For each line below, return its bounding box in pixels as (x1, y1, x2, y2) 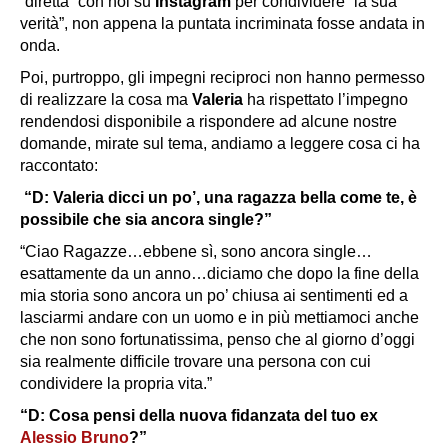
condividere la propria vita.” (20, 374, 212, 392)
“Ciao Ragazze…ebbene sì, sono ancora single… (20, 242, 372, 260)
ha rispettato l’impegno (243, 90, 408, 108)
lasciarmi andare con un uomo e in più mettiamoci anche (20, 308, 419, 326)
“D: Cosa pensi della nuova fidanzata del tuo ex (20, 406, 378, 424)
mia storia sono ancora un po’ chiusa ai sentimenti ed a (20, 286, 408, 304)
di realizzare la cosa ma (20, 90, 192, 108)
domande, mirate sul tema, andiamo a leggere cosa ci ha (20, 134, 420, 152)
